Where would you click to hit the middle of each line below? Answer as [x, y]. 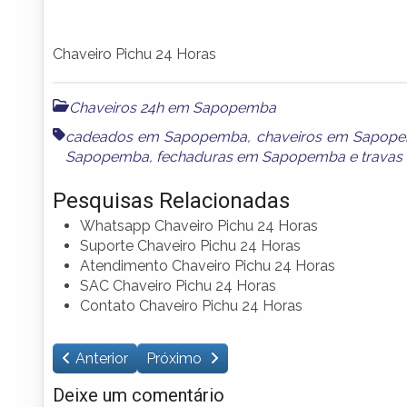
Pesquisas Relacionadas [171, 200]
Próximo [176, 358]
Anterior [102, 358]
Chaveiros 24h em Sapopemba [173, 107]
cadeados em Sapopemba [157, 136]
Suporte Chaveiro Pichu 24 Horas [190, 245]
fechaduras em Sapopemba [251, 156]
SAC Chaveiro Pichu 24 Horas [178, 285]
